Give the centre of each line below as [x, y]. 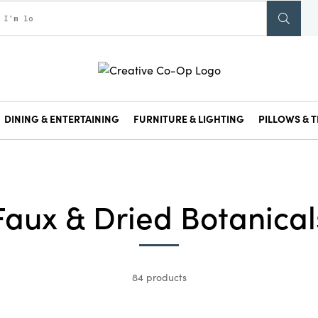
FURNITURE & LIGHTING [189, 119]
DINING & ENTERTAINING [62, 119]
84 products [159, 277]
